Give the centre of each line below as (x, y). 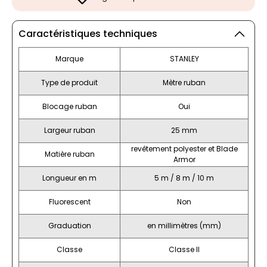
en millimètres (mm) (184, 225)
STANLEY (184, 58)
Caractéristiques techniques (88, 33)
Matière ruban (69, 154)
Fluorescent (69, 201)
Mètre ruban (184, 82)
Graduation (69, 225)
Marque (69, 58)
